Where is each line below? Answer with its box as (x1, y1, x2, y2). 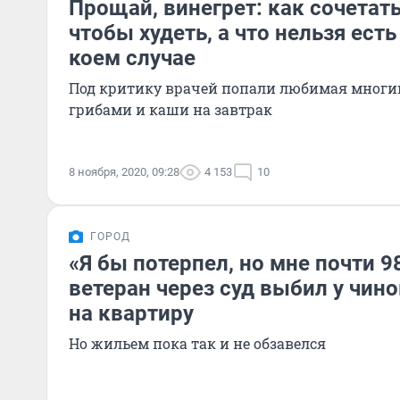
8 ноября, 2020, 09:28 (69, 165, 179, 179)
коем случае (69, 46, 196, 71)
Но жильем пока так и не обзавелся (69, 334, 326, 353)
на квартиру (69, 301, 194, 326)
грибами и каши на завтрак (69, 100, 272, 119)
